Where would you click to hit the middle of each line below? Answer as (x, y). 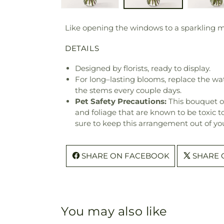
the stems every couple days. (128, 90)
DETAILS (82, 48)
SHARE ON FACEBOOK (125, 156)
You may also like (114, 211)
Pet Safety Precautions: (121, 101)
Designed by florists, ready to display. (143, 68)
